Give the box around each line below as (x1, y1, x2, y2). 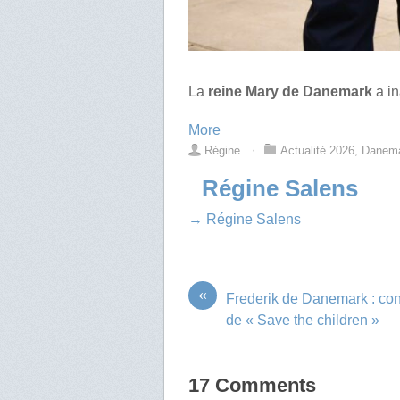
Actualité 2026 (280, 144, 355, 158)
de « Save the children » (226, 312, 380, 329)
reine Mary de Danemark (208, 84, 373, 100)
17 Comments (188, 374, 317, 397)
